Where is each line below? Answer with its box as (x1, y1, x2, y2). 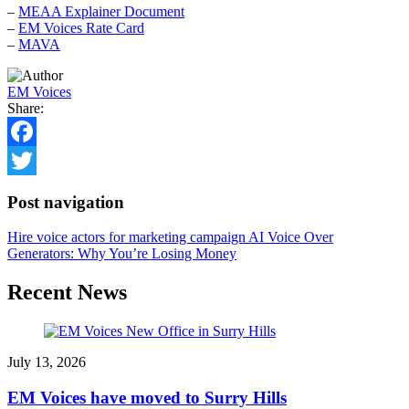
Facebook (7, 152, 64, 168)
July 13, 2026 (7, 354, 86, 371)
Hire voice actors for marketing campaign (7, 229, 248, 246)
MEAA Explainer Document (18, 3, 184, 19)
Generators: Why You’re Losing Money (7, 246, 236, 262)
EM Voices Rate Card (18, 19, 144, 36)
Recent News (7, 280, 127, 305)
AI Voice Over (248, 229, 333, 246)
